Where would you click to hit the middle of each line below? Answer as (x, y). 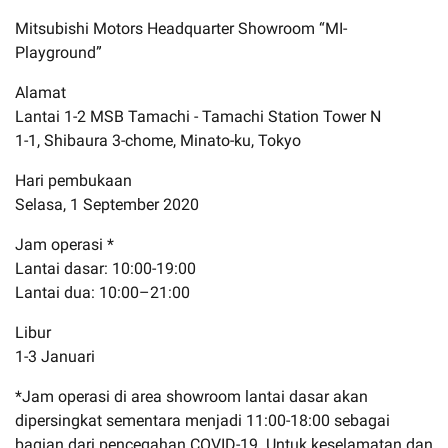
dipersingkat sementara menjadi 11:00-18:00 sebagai (202, 420)
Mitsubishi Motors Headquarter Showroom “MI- (181, 28)
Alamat (40, 92)
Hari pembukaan (73, 180)
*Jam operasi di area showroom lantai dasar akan (191, 396)
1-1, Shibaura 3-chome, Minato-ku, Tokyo (158, 140)
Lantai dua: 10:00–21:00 (102, 292)
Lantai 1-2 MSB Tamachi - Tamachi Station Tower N (198, 116)
